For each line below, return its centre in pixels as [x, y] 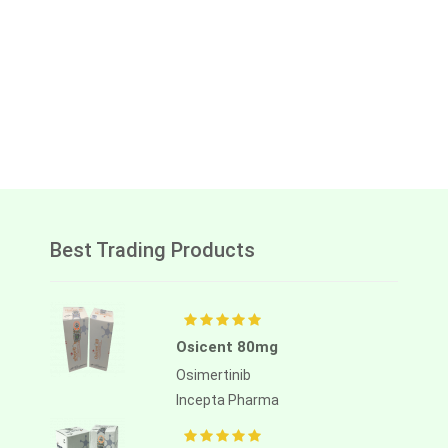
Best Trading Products [152, 250]
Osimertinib [213, 375]
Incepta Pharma [227, 400]
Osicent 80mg [227, 347]
